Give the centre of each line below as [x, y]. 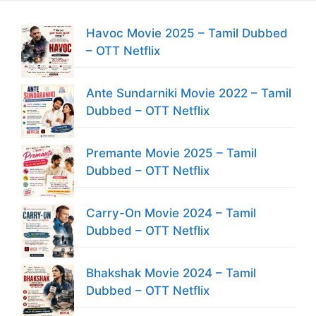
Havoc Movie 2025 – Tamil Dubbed [187, 33]
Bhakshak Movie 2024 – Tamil [171, 273]
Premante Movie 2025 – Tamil [171, 153]
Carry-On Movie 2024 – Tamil [171, 213]
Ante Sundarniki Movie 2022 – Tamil [189, 93]
